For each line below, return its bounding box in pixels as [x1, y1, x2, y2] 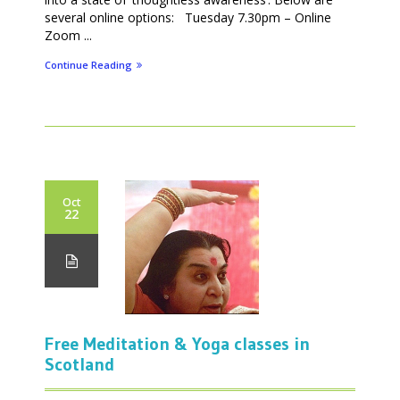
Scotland [45, 353, 114, 375]
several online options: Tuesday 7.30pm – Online [45, 8, 331, 26]
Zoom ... [45, 26, 92, 44]
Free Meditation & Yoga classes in [45, 332, 310, 354]
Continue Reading [45, 57, 132, 71]
